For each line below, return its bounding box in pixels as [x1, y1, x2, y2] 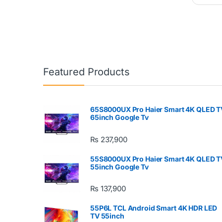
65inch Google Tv [90, 113, 149, 122]
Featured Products [43, 66, 130, 78]
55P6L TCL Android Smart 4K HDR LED [90, 203, 218, 212]
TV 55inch [90, 211, 124, 220]
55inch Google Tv [90, 162, 149, 171]
